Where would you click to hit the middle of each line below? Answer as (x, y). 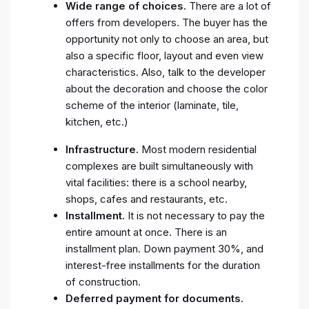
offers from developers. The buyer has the (167, 22)
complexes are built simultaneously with (159, 166)
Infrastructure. (102, 149)
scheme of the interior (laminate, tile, (152, 105)
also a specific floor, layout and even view (165, 55)
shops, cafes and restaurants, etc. (147, 199)
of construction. (103, 281)
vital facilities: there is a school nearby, (156, 182)
